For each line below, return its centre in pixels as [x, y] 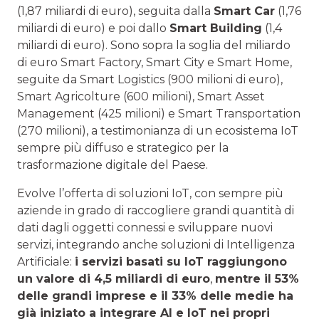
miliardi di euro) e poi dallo [93, 28]
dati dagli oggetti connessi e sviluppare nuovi [145, 228]
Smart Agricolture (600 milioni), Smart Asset [141, 97]
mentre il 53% [257, 279]
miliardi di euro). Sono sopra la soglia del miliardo [154, 46]
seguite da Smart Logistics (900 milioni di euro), [150, 80]
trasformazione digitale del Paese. [113, 165]
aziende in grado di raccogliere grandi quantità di [156, 211]
